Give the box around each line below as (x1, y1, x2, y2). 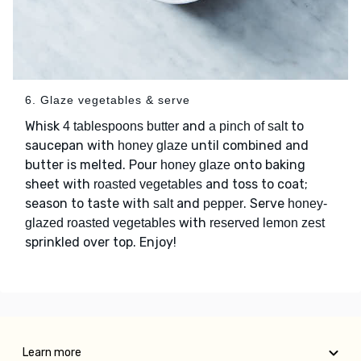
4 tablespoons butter (63, 119, 179, 134)
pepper (203, 197, 243, 211)
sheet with (25, 176, 93, 193)
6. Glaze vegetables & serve (25, 93, 190, 107)
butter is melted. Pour (25, 157, 160, 173)
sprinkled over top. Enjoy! (25, 234, 176, 251)
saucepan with (25, 138, 118, 154)
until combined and (188, 138, 309, 154)
